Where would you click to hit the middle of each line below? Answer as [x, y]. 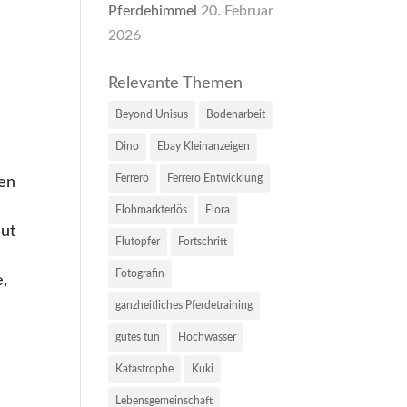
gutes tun [138, 337]
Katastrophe [145, 368]
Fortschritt [203, 241]
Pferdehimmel [153, 10]
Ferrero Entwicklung [215, 178]
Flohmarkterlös [152, 209]
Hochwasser [208, 337]
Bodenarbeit [236, 114]
